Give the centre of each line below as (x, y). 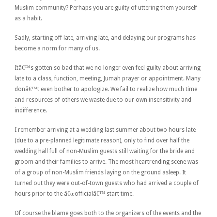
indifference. (31, 110)
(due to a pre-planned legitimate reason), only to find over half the (102, 140)
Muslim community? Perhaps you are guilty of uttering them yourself (106, 8)
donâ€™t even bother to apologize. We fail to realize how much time (106, 89)
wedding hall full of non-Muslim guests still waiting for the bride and (105, 151)
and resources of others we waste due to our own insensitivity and (103, 100)
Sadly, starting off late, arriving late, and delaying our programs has (105, 38)
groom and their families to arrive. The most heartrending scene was (106, 162)
